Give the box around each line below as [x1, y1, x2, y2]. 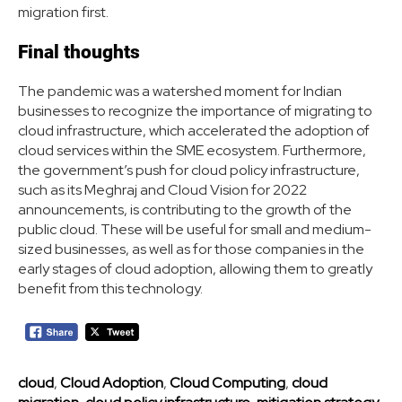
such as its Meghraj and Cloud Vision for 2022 [18, 180, 307, 200]
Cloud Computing [170, 373, 285, 393]
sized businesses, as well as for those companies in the [18, 240, 364, 259]
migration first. [18, 3, 111, 22]
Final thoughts [18, 41, 140, 64]
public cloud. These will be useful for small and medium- [18, 220, 371, 240]
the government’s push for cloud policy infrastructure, [18, 161, 360, 180]
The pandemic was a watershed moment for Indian [18, 82, 342, 101]
